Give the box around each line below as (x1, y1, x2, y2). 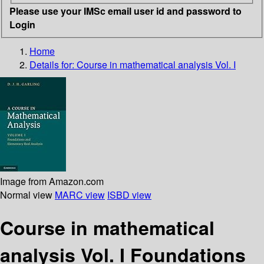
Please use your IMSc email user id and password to (9, 4, 242, 18)
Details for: (29, 57, 77, 71)
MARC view (55, 187, 105, 202)
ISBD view (107, 187, 151, 202)
